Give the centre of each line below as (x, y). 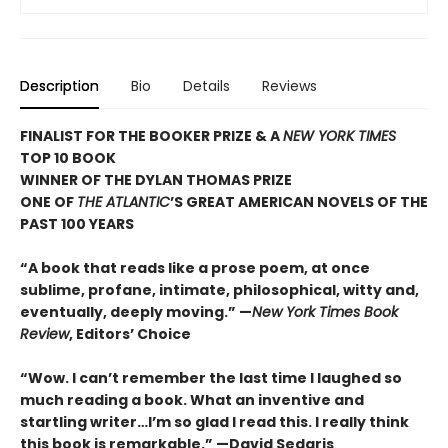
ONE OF (48, 201)
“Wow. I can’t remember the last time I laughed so (211, 377)
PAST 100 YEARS (77, 223)
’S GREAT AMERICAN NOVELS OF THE (299, 201)
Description (59, 85)
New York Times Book (325, 311)
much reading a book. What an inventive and (192, 399)
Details (206, 85)
